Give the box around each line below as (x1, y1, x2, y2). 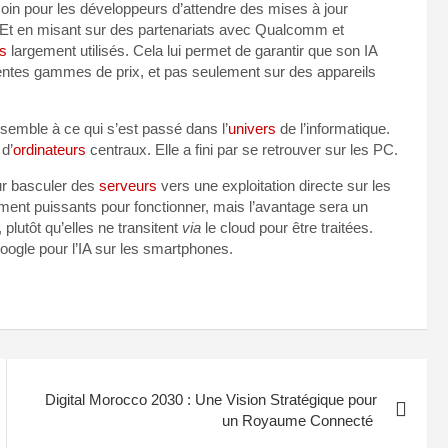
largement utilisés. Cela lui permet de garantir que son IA (7, 41, 377, 59)
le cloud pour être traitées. (201, 218, 373, 236)
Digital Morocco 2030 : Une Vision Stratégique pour (45, 391, 378, 409)
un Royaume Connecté (222, 412, 378, 430)
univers (228, 119, 276, 137)
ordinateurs (13, 140, 86, 158)
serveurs (99, 176, 157, 194)
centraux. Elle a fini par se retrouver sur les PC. (86, 140, 398, 158)
